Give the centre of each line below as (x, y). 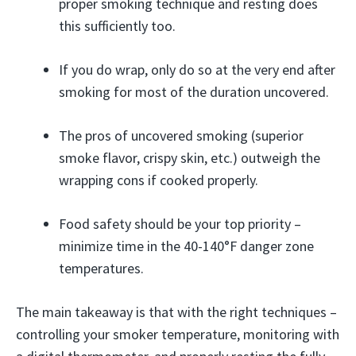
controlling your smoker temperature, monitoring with (178, 334)
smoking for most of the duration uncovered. (194, 92)
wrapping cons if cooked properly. (159, 180)
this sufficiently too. (117, 26)
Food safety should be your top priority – (180, 224)
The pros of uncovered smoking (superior (181, 135)
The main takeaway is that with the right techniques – (176, 312)
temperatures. (101, 268)
